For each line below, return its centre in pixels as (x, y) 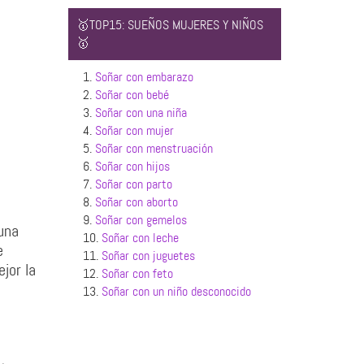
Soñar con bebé (132, 95)
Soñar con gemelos (141, 220)
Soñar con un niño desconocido (176, 291)
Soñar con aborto (136, 202)
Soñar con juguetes (148, 256)
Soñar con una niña (141, 113)
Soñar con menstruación (154, 148)
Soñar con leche (140, 238)
